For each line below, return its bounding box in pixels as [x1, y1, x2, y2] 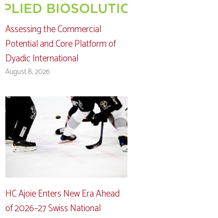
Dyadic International [5, 51, 79, 66]
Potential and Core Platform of [5, 36, 116, 52]
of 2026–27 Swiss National [5, 200, 101, 216]
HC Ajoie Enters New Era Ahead [5, 186, 120, 201]
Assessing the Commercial [5, 21, 102, 37]
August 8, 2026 [5, 65, 51, 78]
